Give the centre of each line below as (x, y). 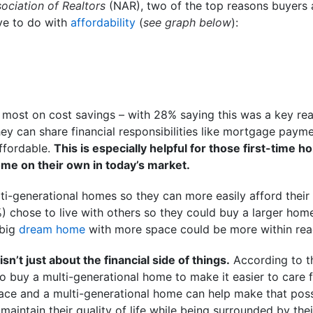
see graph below (187, 22)
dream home (52, 229)
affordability (103, 22)
